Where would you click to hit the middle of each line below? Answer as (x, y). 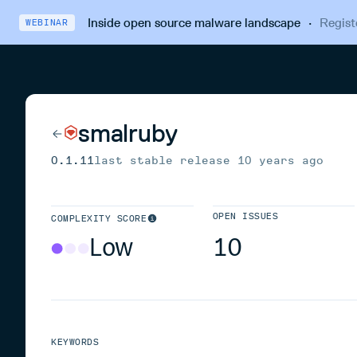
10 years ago (280, 161)
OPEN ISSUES (245, 216)
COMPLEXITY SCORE (99, 219)
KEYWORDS (75, 342)
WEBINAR (47, 22)
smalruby (128, 133)
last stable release (166, 161)
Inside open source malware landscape (194, 22)
